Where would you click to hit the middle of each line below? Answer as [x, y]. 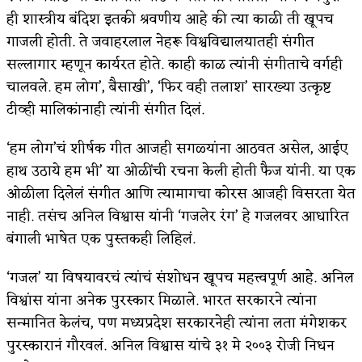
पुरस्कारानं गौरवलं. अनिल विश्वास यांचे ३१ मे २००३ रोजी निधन [170, 345]
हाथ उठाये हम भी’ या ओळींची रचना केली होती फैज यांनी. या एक [181, 171]
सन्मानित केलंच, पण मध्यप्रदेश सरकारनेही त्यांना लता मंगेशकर [177, 323]
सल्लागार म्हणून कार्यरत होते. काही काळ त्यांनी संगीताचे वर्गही [175, 64]
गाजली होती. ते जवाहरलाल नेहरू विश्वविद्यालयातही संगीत [160, 42]
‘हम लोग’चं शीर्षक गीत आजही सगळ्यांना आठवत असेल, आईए [177, 148]
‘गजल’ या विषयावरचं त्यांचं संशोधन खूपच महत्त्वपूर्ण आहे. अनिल [180, 278]
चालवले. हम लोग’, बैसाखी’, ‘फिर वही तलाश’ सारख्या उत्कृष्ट [169, 87]
